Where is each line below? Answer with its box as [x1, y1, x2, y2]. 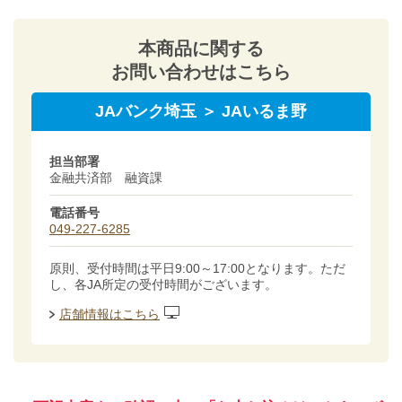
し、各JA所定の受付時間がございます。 [49, 277, 277, 292]
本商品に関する [138, 39, 264, 58]
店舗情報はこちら [59, 307, 160, 321]
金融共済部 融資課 [49, 170, 162, 185]
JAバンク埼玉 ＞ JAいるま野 [95, 102, 307, 120]
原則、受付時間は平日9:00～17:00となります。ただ [49, 261, 345, 275]
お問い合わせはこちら [111, 62, 291, 82]
